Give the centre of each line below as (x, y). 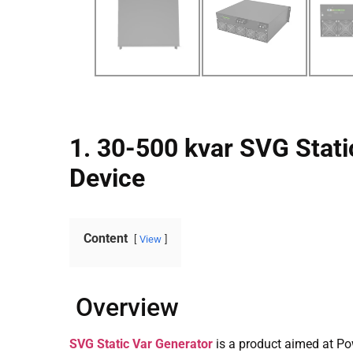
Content (106, 238)
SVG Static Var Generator (141, 344)
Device (110, 178)
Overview (127, 307)
